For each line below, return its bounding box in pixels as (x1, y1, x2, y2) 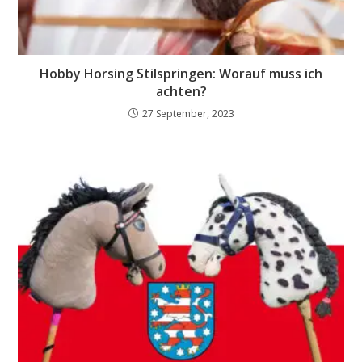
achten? (155, 82, 207, 100)
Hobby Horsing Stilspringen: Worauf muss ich (40, 64, 322, 82)
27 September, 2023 (141, 106, 234, 120)
